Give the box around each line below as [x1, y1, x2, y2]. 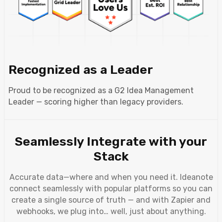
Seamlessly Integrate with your [15, 134, 207, 149]
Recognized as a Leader [8, 62, 153, 77]
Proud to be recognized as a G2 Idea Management [8, 86, 194, 96]
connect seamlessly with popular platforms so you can [9, 184, 213, 194]
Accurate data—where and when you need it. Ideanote [9, 172, 213, 182]
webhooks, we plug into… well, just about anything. [16, 207, 206, 217]
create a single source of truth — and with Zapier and [11, 195, 211, 205]
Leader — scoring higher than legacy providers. [8, 97, 183, 107]
